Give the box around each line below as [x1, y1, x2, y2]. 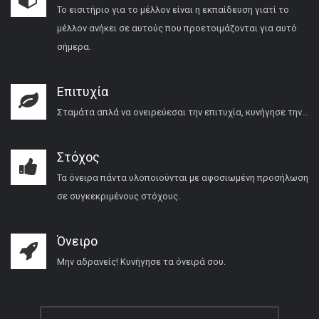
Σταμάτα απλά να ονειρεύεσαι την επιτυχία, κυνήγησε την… [57, 107, 308, 118]
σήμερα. [57, 41, 91, 53]
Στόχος [57, 150, 100, 165]
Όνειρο [57, 234, 98, 249]
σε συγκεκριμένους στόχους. [57, 191, 180, 202]
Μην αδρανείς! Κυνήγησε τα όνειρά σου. [57, 256, 226, 268]
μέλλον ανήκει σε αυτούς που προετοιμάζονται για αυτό [57, 23, 297, 34]
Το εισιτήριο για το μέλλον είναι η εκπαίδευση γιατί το [57, 4, 289, 16]
